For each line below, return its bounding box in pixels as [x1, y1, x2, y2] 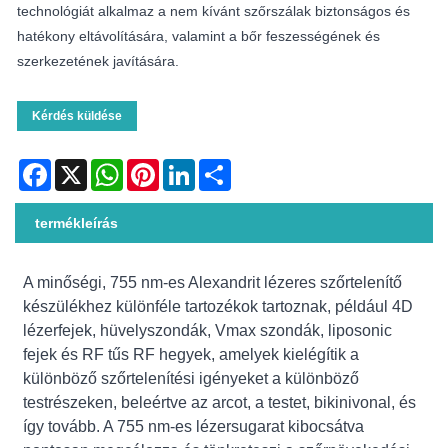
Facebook [51, 158, 114, 175]
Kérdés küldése [32, 108, 122, 123]
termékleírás [35, 214, 118, 231]
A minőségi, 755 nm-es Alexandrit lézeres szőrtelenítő [23, 273, 403, 291]
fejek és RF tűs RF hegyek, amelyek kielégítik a [23, 345, 360, 363]
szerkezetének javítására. [17, 52, 179, 69]
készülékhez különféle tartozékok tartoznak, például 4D [23, 297, 414, 315]
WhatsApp [123, 158, 188, 175]
